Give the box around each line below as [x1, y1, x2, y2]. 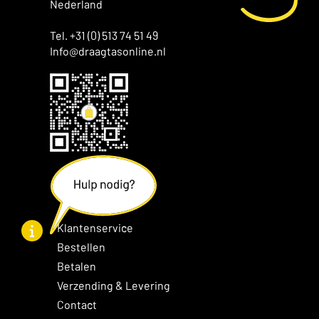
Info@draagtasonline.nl [50, 43, 166, 58]
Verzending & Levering [57, 278, 170, 292]
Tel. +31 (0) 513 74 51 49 [50, 28, 158, 42]
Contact [57, 297, 97, 311]
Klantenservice [57, 220, 133, 234]
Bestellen [57, 239, 105, 253]
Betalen [57, 258, 96, 273]
